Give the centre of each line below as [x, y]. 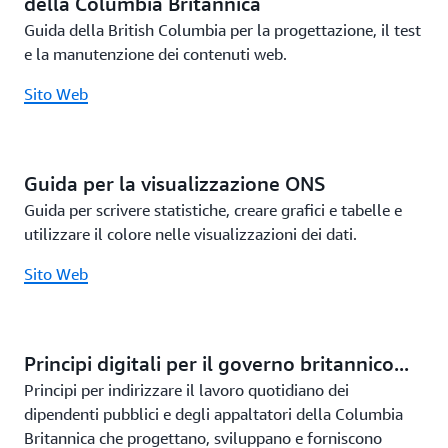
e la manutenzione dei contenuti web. [155, 54]
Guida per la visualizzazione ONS [175, 183]
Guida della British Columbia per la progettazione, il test [222, 30]
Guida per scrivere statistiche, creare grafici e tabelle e [213, 210]
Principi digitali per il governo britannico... [216, 363]
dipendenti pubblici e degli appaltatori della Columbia [213, 414]
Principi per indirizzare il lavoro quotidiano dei [186, 390]
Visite [43, 16]
